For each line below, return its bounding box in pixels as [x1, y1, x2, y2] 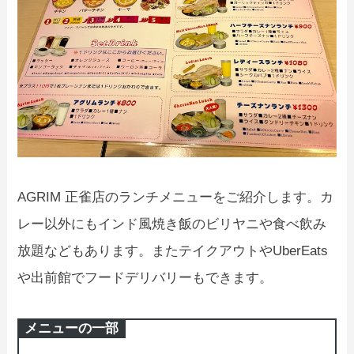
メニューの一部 [24, 321, 119, 337]
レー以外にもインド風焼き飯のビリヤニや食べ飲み [17, 217, 327, 232]
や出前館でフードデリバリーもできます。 [17, 270, 273, 286]
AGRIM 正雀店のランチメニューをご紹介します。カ [17, 190, 334, 205]
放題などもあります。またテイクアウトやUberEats [17, 243, 329, 259]
